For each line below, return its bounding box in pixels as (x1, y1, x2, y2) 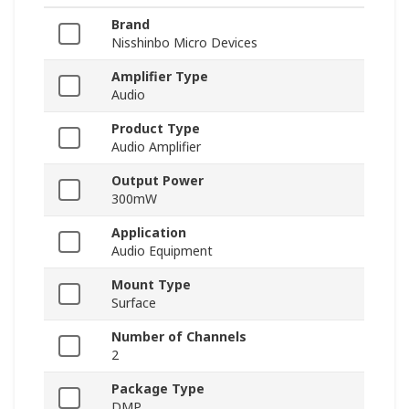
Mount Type (111, 276, 191, 294)
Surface (111, 294, 156, 312)
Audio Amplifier (111, 138, 201, 156)
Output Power (111, 172, 204, 190)
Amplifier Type (111, 68, 208, 86)
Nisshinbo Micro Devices (111, 34, 257, 52)
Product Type (111, 120, 200, 138)
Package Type (111, 380, 204, 398)
